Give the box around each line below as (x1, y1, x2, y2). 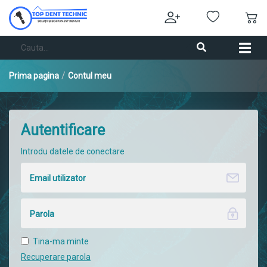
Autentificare (21, 122, 105, 139)
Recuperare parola (21, 252, 91, 262)
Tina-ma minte (33, 237, 89, 246)
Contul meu (68, 71, 111, 80)
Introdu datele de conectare (21, 147, 125, 156)
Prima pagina (9, 71, 59, 80)
